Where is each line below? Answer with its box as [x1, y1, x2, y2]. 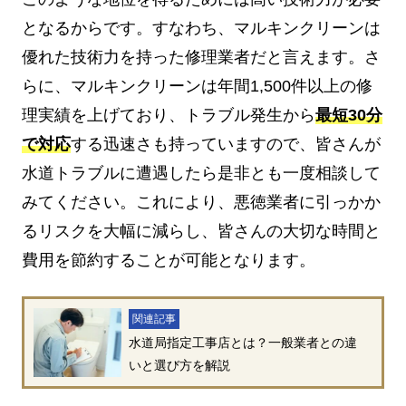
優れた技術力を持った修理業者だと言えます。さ [22, 47, 381, 66]
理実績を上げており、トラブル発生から [22, 105, 315, 124]
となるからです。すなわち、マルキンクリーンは [22, 18, 381, 37]
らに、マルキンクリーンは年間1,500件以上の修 [22, 76, 372, 95]
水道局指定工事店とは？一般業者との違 [128, 334, 357, 350]
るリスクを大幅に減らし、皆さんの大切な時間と [22, 221, 381, 240]
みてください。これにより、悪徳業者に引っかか [22, 192, 381, 211]
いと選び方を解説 [128, 357, 230, 372]
